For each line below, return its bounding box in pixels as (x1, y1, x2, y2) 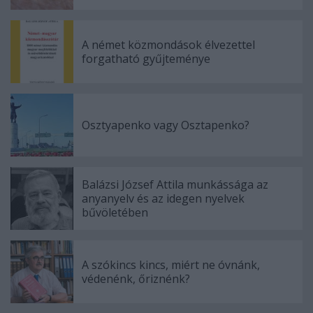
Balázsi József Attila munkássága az (82, 176, 268, 192)
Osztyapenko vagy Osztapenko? (82, 117, 249, 133)
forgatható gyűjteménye (82, 50, 210, 66)
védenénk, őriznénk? (82, 270, 190, 286)
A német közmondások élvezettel (82, 36, 255, 52)
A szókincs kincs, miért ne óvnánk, (82, 256, 260, 272)
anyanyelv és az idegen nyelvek (82, 190, 245, 206)
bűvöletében (82, 204, 148, 220)
